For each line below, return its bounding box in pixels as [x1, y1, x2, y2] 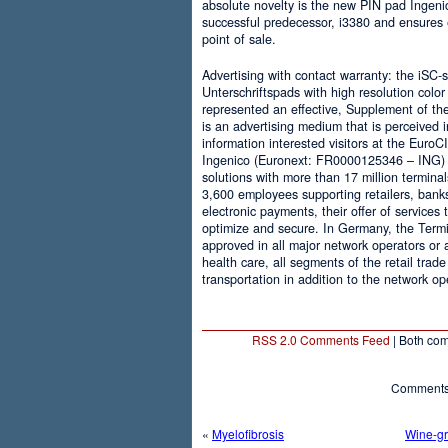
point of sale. [202, 29, 276, 48]
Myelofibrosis [212, 424, 284, 442]
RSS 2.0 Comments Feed [251, 330, 390, 348]
